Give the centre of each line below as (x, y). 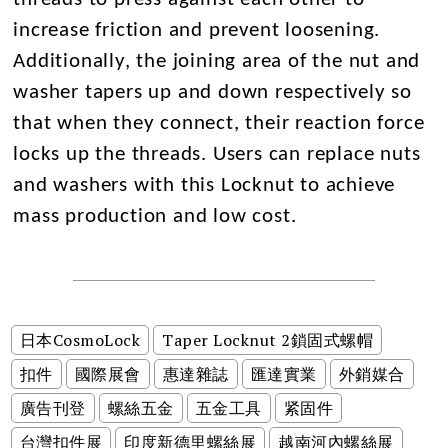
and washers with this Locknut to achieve (204, 186)
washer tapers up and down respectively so (213, 93)
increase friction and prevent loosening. (197, 31)
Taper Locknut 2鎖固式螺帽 (268, 340)
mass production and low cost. (155, 217)
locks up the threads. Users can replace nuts (217, 155)
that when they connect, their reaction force (219, 124)
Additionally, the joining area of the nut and (217, 62)
